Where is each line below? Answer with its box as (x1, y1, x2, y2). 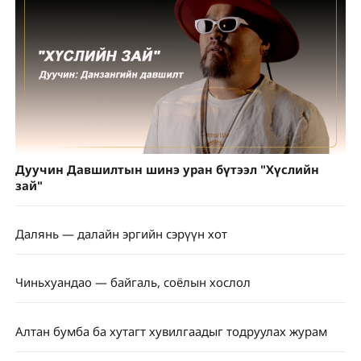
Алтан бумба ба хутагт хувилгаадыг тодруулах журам (15, 322, 327, 339)
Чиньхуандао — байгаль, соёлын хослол (15, 274, 251, 291)
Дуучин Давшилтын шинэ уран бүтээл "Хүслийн (15, 161, 319, 178)
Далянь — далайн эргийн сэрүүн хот (15, 226, 227, 243)
